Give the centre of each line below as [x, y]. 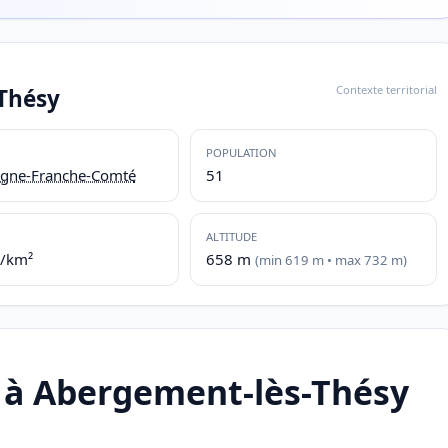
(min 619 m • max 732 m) [330, 259]
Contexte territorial [386, 90]
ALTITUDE [231, 236]
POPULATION [241, 152]
